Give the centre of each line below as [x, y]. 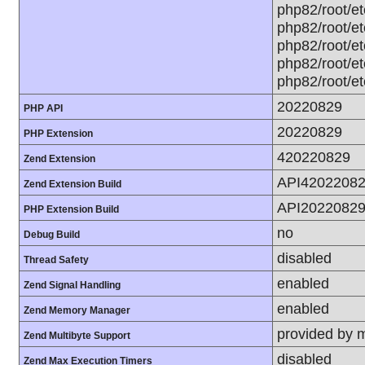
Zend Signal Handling [72, 285]
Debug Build [52, 235]
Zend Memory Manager [77, 310]
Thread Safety [56, 260]
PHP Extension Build [71, 209]
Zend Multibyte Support [77, 336]
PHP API [43, 108]
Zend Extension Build [73, 184]
